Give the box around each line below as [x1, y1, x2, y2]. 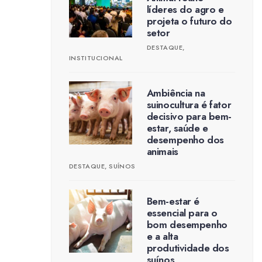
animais [146, 144, 178, 158]
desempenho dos [146, 133, 224, 147]
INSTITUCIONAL [68, 53, 123, 63]
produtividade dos [146, 241, 229, 255]
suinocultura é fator [146, 98, 232, 112]
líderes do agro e [146, 2, 224, 16]
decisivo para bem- [146, 109, 232, 123]
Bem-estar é [146, 194, 200, 208]
